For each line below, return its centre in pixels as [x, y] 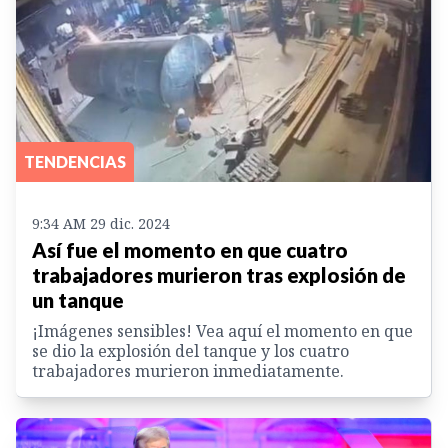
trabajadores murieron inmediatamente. [188, 371]
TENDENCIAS [75, 162]
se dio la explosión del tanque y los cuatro [190, 351]
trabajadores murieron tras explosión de [219, 275]
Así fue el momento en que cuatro [190, 250]
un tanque [78, 300]
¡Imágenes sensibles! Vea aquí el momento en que [222, 331]
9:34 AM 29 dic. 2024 [101, 224]
